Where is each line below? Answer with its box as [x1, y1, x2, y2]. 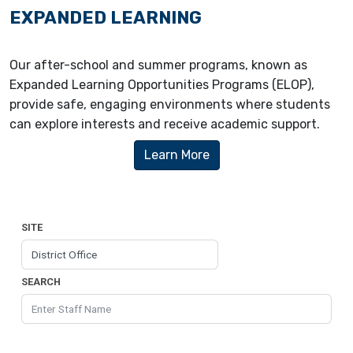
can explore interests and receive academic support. [9, 117, 320, 132]
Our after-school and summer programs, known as [9, 58, 307, 73]
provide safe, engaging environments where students [9, 97, 330, 113]
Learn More [143, 147, 210, 163]
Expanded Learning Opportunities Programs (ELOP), [9, 77, 314, 93]
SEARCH [21, 276, 61, 288]
